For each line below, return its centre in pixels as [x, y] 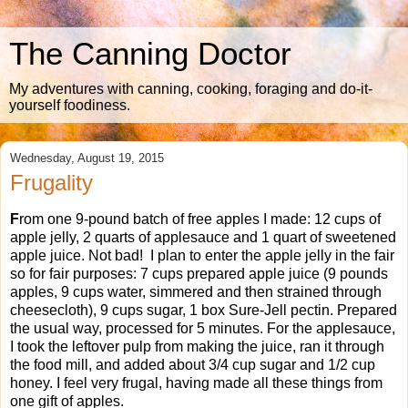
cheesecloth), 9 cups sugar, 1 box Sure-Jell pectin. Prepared [204, 310]
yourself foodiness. [70, 105]
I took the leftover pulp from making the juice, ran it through [197, 346]
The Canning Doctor [150, 54]
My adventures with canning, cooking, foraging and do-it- [191, 89]
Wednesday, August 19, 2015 [87, 158]
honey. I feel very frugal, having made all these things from [196, 382]
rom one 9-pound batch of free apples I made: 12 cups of [200, 219]
